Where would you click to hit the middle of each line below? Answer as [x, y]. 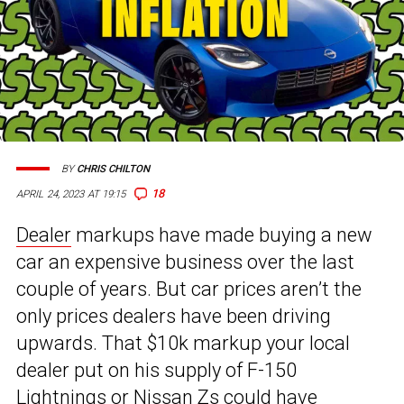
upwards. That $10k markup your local [183, 344]
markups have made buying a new [222, 235]
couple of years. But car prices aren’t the [189, 289]
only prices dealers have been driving [174, 317]
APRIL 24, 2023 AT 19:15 [71, 194]
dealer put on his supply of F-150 [156, 371]
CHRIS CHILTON [113, 169]
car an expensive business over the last [185, 262]
